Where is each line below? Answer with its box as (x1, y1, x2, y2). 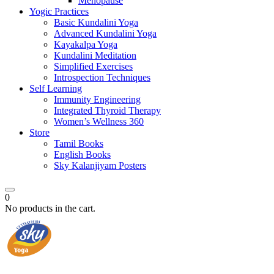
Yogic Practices (29, 6, 89, 17)
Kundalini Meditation (54, 50, 136, 61)
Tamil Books (54, 138, 103, 149)
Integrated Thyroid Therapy (54, 105, 161, 116)
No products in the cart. (5, 203, 95, 214)
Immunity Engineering (54, 94, 141, 105)
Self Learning (29, 83, 82, 94)
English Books (54, 149, 111, 160)
